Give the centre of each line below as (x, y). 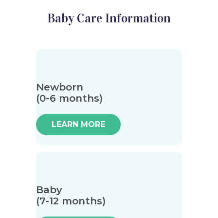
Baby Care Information (109, 18)
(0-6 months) (69, 98)
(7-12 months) (71, 201)
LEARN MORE (78, 125)
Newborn (60, 87)
